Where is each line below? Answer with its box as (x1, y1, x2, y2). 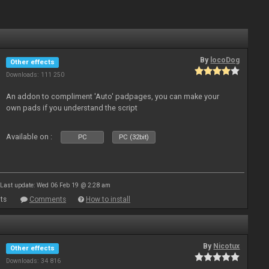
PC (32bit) (119, 133, 150, 141)
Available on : (6, 132, 53, 141)
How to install (86, 195, 130, 204)
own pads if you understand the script (6, 103, 138, 112)
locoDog (210, 56, 240, 64)
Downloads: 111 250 (6, 71, 65, 79)
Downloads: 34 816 (6, 257, 61, 265)
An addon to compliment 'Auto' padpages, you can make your (6, 92, 220, 101)
